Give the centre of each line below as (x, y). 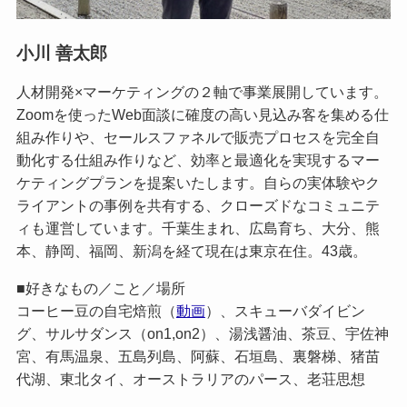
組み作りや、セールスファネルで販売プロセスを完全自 (198, 138)
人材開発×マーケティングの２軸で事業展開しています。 (202, 92)
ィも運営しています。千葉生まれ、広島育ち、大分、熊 (198, 228)
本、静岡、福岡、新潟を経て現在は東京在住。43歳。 (191, 251)
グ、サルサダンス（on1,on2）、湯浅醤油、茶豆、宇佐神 (202, 334)
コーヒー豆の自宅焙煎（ (96, 311)
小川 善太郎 (61, 53)
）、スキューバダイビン (285, 311)
